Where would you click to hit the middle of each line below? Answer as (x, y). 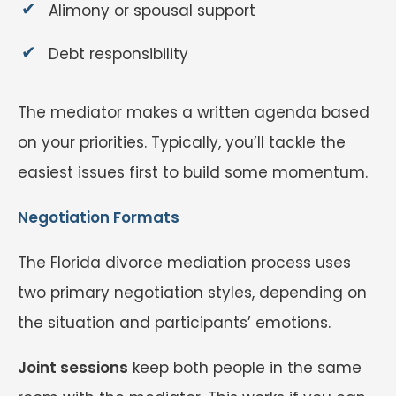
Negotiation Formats (99, 218)
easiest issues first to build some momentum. (193, 173)
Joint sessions (73, 368)
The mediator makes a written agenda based (194, 113)
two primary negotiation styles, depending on (192, 293)
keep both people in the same (245, 368)
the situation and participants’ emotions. (174, 323)
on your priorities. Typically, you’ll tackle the (182, 143)
